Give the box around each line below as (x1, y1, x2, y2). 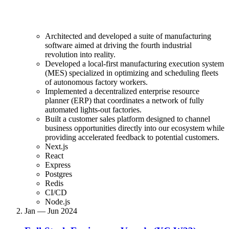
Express (45, 160, 71, 169)
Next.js (45, 142, 68, 151)
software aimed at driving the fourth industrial (45, 40, 192, 50)
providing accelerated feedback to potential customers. (45, 132, 219, 142)
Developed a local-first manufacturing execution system (45, 59, 224, 68)
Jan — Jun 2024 (25, 206, 77, 215)
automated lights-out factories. (45, 105, 142, 114)
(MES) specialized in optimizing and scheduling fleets (45, 68, 218, 77)
